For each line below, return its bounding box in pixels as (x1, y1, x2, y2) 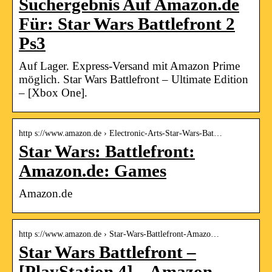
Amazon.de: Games (19, 161, 166, 180)
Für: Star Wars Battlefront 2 (19, 14, 235, 33)
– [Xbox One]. (19, 86, 87, 99)
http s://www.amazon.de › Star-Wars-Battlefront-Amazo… (19, 229, 219, 239)
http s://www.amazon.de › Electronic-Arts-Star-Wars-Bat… (19, 128, 222, 138)
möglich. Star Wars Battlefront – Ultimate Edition (19, 72, 248, 86)
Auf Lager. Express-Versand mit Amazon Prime (19, 59, 240, 72)
